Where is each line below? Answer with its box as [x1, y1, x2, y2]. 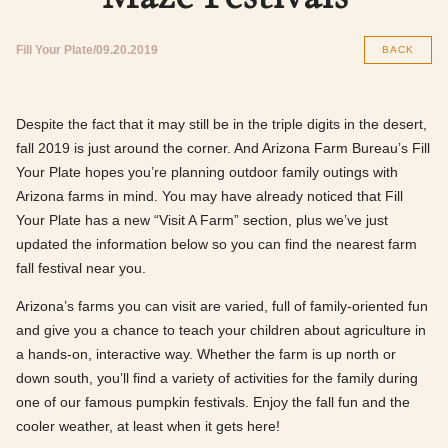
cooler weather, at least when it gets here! [16, 418, 280, 434]
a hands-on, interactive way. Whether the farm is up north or [16, 346, 396, 362]
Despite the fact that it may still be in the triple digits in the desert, [16, 116, 427, 132]
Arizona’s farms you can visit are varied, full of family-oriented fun [16, 298, 428, 314]
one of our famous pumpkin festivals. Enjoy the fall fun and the [16, 394, 410, 410]
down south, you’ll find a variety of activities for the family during [16, 370, 418, 386]
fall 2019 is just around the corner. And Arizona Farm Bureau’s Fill [16, 140, 430, 156]
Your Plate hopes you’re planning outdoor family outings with [16, 164, 398, 180]
